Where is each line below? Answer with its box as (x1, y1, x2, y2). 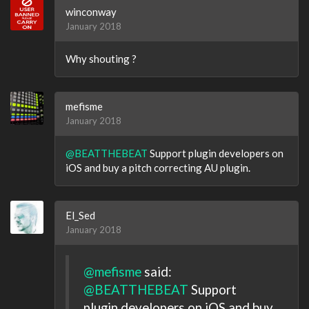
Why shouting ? (66, 52, 137, 65)
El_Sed (66, 209, 95, 221)
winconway (66, 6, 117, 18)
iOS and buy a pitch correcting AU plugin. (66, 161, 250, 174)
